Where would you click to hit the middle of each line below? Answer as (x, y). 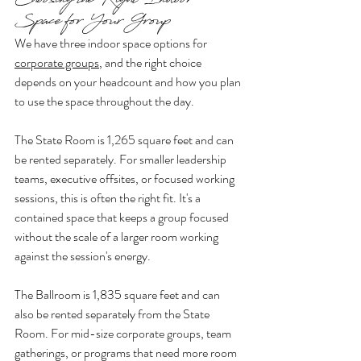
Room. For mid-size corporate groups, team (124, 333)
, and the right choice (151, 62)
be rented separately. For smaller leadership (122, 159)
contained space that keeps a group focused (123, 217)
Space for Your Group (92, 23)
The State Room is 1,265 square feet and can (125, 139)
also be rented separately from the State (113, 313)
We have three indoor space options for (112, 43)
